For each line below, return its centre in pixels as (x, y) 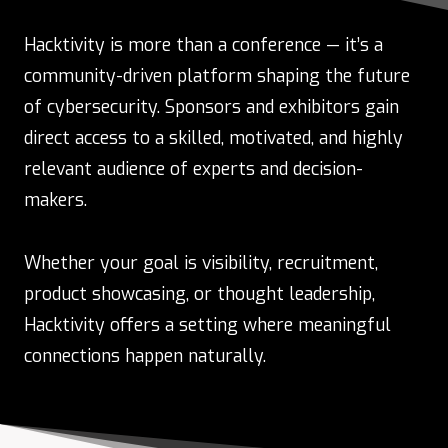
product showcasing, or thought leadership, (199, 293)
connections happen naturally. (145, 355)
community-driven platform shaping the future (217, 75)
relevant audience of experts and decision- (193, 168)
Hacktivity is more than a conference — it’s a (203, 44)
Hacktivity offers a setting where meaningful (207, 324)
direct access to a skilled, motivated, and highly (213, 137)
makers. (55, 199)
